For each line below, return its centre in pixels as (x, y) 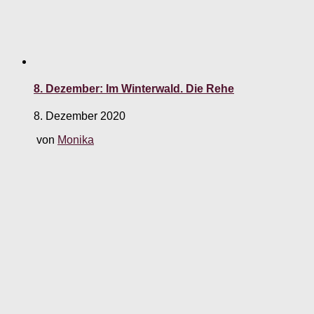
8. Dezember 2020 (80, 116)
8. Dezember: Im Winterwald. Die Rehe (134, 89)
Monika (76, 140)
